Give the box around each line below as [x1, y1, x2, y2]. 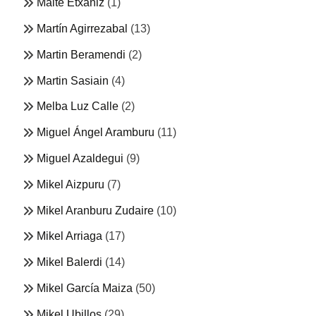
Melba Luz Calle [37, 100, 119, 113]
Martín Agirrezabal [37, 22, 128, 35]
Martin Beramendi [37, 48, 126, 61]
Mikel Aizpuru [37, 178, 104, 190]
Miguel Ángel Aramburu [37, 126, 154, 139]
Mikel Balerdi [37, 256, 102, 269]
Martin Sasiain [37, 74, 109, 87]
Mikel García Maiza [37, 281, 133, 294]
